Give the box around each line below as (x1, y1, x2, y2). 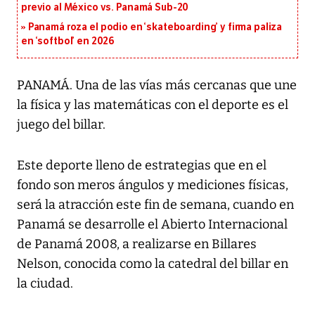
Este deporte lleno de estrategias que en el (17, 157, 266, 174)
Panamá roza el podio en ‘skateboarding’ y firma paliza (27, 21, 283, 34)
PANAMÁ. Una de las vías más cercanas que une (17, 77, 297, 94)
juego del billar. (17, 117, 105, 133)
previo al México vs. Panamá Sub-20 (21, 1, 189, 14)
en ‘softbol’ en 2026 (21, 35, 115, 48)
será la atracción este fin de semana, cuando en (17, 197, 294, 213)
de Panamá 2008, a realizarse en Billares (17, 236, 257, 252)
